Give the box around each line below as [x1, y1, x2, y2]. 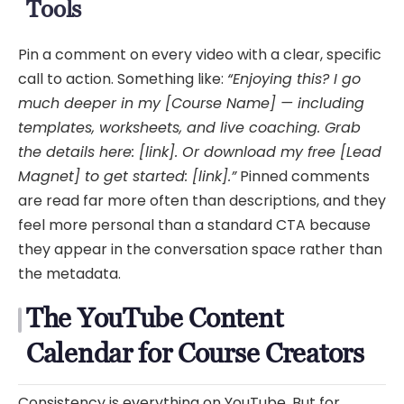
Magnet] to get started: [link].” [18, 166, 236, 188]
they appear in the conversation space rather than [18, 239, 382, 261]
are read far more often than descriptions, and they [18, 190, 386, 212]
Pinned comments [236, 166, 370, 188]
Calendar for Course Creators [26, 337, 364, 370]
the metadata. [18, 263, 121, 285]
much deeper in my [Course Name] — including [18, 93, 364, 115]
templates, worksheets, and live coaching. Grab [18, 117, 361, 139]
